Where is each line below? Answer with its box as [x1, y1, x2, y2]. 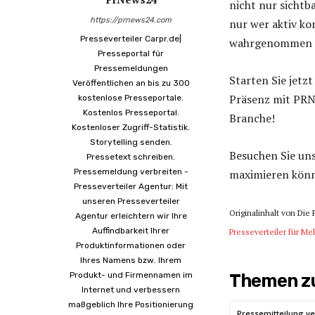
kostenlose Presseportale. [78, 92, 184, 103]
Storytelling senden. [89, 136, 172, 147]
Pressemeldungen [94, 63, 168, 73]
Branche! [229, 110, 275, 126]
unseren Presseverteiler [82, 195, 180, 206]
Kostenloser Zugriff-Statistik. [72, 122, 190, 132]
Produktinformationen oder [76, 240, 186, 250]
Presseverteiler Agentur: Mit [74, 181, 188, 191]
